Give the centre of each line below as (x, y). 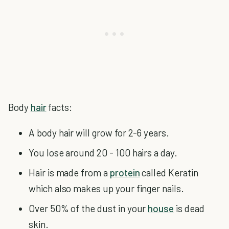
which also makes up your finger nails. (106, 188)
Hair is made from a (69, 173)
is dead (189, 208)
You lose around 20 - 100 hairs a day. (103, 153)
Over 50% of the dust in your (88, 208)
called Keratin (169, 173)
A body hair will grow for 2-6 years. (99, 133)
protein (125, 173)
